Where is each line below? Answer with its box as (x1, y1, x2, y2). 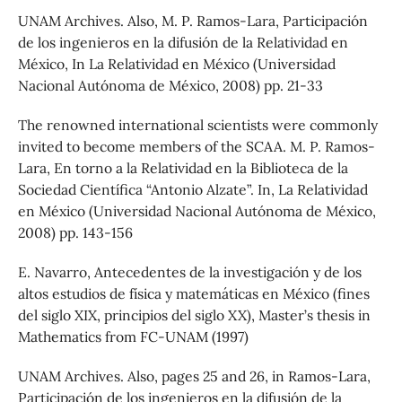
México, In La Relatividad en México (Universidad (17, 54, 336, 73)
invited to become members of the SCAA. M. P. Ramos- (17, 136, 375, 155)
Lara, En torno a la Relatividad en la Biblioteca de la (17, 158, 348, 177)
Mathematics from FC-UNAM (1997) (17, 327, 249, 345)
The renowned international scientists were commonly (17, 115, 378, 134)
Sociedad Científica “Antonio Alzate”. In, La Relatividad (17, 179, 368, 198)
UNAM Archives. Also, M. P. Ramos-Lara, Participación (17, 11, 368, 30)
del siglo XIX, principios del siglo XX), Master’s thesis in (17, 305, 371, 324)
